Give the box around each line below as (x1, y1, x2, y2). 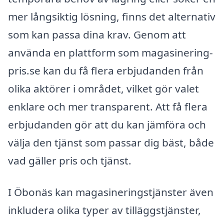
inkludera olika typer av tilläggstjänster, (8, 203, 201, 217)
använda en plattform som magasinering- (8, 45, 213, 59)
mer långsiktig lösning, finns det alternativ (8, 9, 215, 23)
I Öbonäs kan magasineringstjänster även (8, 185, 213, 199)
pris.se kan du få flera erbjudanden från (8, 63, 203, 77)
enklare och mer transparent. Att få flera (8, 99, 207, 113)
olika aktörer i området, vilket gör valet (8, 81, 199, 95)
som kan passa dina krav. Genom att (8, 27, 186, 41)
